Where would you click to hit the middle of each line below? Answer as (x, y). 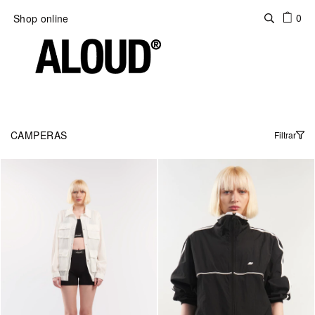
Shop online (41, 18)
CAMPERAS (39, 135)
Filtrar (285, 135)
